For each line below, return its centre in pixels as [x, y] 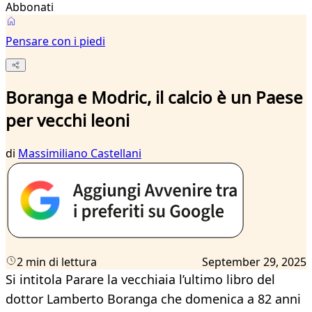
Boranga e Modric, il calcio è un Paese [154, 97]
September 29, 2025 [254, 262]
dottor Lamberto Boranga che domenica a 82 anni [153, 299]
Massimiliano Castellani [80, 154]
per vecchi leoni [68, 120]
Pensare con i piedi [55, 41]
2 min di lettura [57, 262]
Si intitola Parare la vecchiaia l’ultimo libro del [140, 280]
